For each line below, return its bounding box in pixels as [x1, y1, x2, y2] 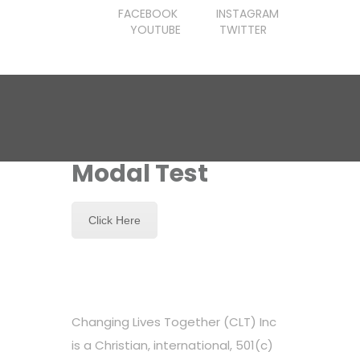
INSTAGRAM [215, 6, 279, 22]
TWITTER [219, 22, 267, 38]
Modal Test [72, 157, 208, 190]
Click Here [88, 214, 141, 227]
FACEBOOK [117, 6, 178, 22]
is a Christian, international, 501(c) [72, 337, 273, 354]
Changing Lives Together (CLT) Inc [72, 313, 276, 330]
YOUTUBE [129, 22, 181, 38]
